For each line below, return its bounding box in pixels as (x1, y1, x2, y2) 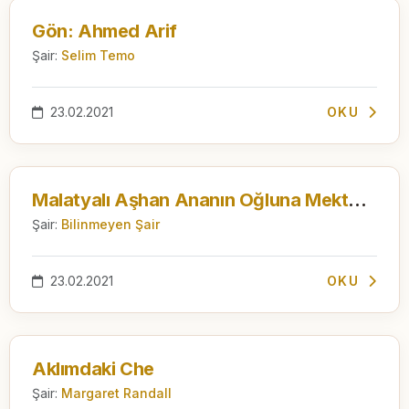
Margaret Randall (61, 384, 172, 401)
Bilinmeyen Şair (61, 215, 160, 232)
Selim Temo (61, 47, 135, 63)
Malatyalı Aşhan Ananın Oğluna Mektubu (348, 188, 368, 211)
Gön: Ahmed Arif (32, 19, 177, 42)
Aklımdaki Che (32, 357, 154, 380)
